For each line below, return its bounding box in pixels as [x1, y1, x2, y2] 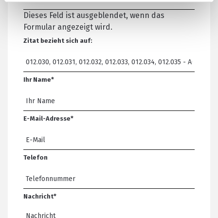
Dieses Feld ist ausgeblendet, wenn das [23, 10, 164, 20]
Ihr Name [23, 75, 51, 83]
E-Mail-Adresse [23, 114, 71, 122]
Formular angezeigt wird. [23, 22, 112, 32]
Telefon [23, 153, 48, 161]
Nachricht [23, 192, 54, 200]
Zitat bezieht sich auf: [23, 36, 92, 44]
